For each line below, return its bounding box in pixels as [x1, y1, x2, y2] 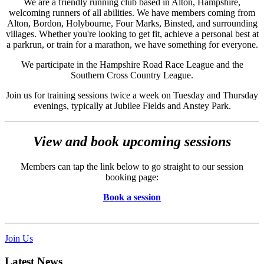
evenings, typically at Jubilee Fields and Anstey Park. [33, 101, 231, 111]
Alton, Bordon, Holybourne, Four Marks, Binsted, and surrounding [6, 18, 258, 29]
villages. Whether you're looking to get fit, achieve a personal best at [5, 29, 259, 39]
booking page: [105, 172, 159, 182]
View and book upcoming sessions [33, 134, 231, 150]
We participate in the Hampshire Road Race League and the [21, 60, 243, 70]
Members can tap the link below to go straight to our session [21, 161, 243, 171]
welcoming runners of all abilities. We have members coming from [9, 8, 255, 18]
